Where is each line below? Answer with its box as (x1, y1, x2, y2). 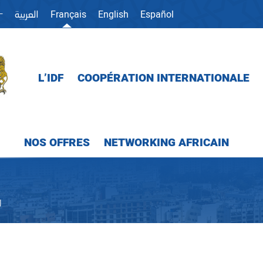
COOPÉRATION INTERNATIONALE (77, 70, 249, 86)
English (97, 8, 129, 22)
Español (140, 8, 174, 22)
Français (50, 8, 86, 22)
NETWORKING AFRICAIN (104, 134, 229, 151)
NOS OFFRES (24, 134, 90, 151)
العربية (14, 11, 39, 20)
